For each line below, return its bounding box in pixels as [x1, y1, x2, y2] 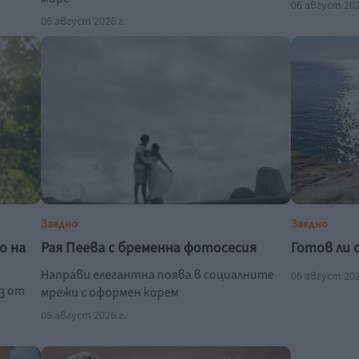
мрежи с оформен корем [41, 284, 179, 301]
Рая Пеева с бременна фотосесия [41, 238, 257, 258]
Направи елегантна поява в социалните [41, 266, 275, 284]
